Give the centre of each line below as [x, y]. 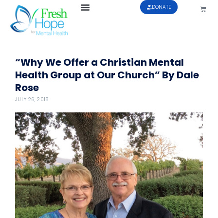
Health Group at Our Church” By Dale [107, 75]
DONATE [162, 7]
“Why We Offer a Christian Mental [99, 62]
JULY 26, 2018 [31, 99]
